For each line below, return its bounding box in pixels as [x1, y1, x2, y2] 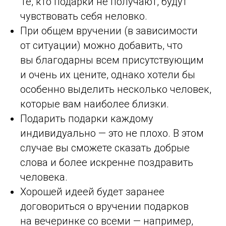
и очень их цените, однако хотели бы [20, 68, 195, 81]
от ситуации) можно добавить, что [20, 39, 183, 51]
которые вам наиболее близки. [20, 97, 169, 110]
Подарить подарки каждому [20, 112, 153, 125]
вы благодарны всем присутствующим [20, 53, 204, 66]
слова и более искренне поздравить [20, 156, 193, 168]
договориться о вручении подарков [20, 200, 189, 212]
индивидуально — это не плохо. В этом [20, 127, 204, 139]
